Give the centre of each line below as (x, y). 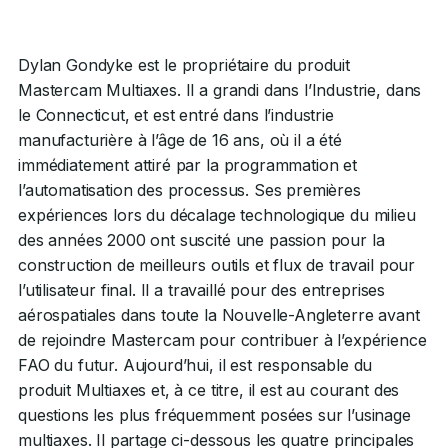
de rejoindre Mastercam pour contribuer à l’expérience (222, 340)
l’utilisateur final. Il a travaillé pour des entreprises (202, 290)
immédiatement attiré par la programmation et (187, 165)
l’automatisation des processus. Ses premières (189, 190)
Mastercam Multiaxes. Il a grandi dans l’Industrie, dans (220, 90)
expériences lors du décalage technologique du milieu (217, 215)
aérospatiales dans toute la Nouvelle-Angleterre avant (219, 315)
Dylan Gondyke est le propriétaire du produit (184, 65)
